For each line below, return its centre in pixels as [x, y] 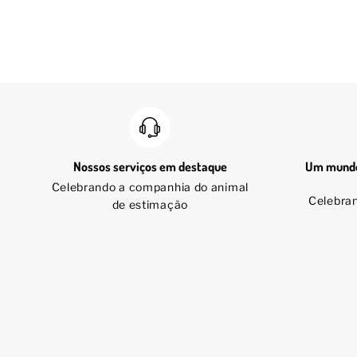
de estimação [150, 204]
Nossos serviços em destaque [150, 167]
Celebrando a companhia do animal [150, 187]
